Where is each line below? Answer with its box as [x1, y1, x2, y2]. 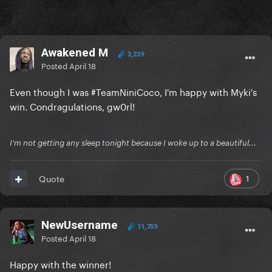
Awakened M [41, 46, 108, 60]
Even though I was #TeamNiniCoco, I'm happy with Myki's [10, 84, 257, 99]
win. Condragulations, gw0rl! [10, 98, 135, 114]
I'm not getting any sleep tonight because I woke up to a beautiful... [10, 138, 256, 148]
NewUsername [41, 218, 121, 233]
